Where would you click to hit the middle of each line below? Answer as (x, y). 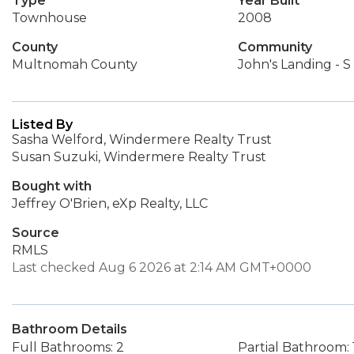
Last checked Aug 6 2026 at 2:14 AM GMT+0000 (162, 267)
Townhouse (49, 18)
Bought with (52, 186)
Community (275, 47)
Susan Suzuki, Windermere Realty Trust (139, 157)
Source (36, 233)
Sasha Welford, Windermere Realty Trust (142, 139)
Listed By (42, 124)
